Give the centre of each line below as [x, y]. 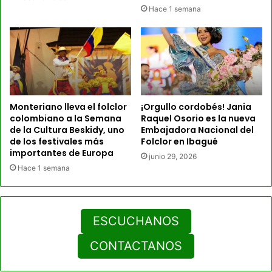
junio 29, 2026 [173, 157]
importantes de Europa [62, 153]
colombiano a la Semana [66, 119]
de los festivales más [57, 142]
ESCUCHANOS [136, 221]
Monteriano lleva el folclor [68, 107]
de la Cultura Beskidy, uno [67, 130]
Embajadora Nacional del [197, 130]
